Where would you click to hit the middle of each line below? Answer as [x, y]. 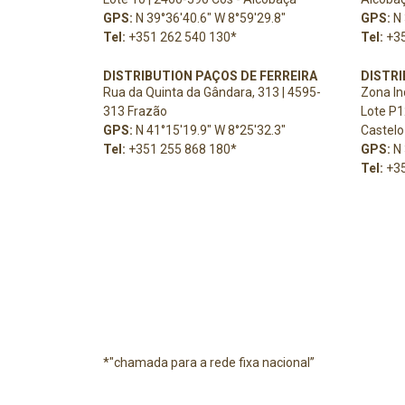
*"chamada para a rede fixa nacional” [209, 363]
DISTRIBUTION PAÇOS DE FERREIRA [210, 76]
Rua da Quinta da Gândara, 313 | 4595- [212, 92]
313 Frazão [135, 111]
